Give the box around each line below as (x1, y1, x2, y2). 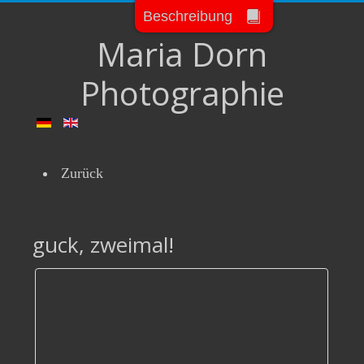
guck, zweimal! (32, 230, 174, 259)
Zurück (61, 165, 103, 181)
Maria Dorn (97, 32, 267, 76)
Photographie (80, 71, 284, 115)
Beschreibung (143, 8, 232, 24)
